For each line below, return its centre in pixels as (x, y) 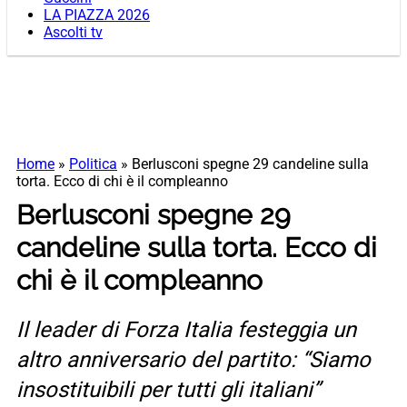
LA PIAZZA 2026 (97, 15)
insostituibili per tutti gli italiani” (169, 390)
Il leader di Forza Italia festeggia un (186, 330)
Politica (93, 164)
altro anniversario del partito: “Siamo (194, 360)
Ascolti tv (73, 33)
